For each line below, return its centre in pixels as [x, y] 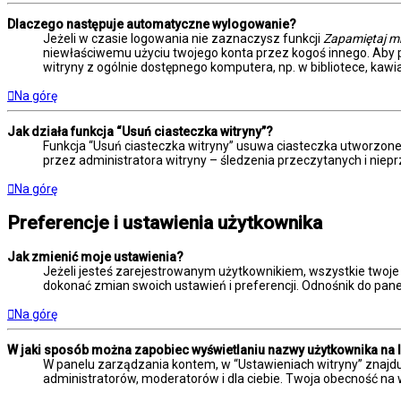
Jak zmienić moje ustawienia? [95, 256]
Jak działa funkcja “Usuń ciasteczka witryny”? [140, 131]
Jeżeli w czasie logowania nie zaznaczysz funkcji [183, 38]
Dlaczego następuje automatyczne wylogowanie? [152, 24]
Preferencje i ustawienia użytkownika [165, 223]
